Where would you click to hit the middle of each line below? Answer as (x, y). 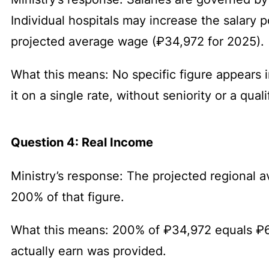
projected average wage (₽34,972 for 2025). (138, 41)
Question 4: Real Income (82, 142)
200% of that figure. (68, 196)
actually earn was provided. (89, 250)
